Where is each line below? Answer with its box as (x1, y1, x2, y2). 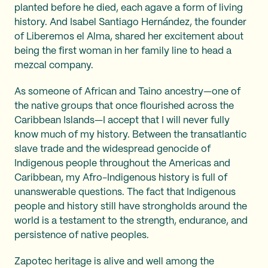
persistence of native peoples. (14, 231, 151, 240)
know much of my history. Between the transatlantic (14, 130, 246, 139)
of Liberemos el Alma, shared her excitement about (14, 32, 243, 41)
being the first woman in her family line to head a (14, 47, 232, 56)
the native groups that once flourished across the (14, 102, 234, 111)
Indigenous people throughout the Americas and (14, 159, 230, 168)
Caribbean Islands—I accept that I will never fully (14, 116, 230, 125)
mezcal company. (14, 61, 98, 70)
